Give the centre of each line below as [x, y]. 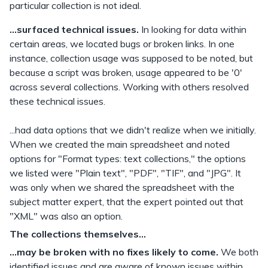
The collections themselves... [78, 234]
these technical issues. [57, 101]
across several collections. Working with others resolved [129, 87]
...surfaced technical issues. [74, 29]
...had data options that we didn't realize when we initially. [133, 130]
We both [240, 252]
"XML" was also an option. [66, 216]
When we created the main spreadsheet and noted [120, 144]
